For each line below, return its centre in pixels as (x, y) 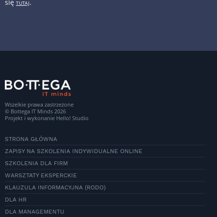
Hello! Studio (72, 118)
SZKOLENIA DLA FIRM (36, 163)
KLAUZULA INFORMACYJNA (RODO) (55, 188)
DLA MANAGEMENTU (35, 212)
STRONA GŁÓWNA (31, 139)
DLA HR (16, 200)
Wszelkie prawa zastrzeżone (39, 105)
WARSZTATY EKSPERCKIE (41, 176)
